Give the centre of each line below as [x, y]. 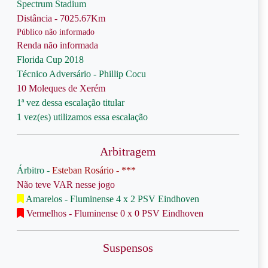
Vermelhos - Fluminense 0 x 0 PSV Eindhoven [114, 213]
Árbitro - [34, 170]
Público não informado [56, 32]
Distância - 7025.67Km [61, 18]
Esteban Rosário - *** [94, 170]
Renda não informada [57, 45]
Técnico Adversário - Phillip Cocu [81, 74]
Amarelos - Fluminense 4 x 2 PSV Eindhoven [112, 199]
